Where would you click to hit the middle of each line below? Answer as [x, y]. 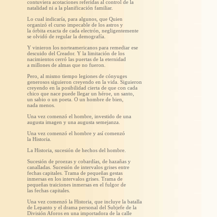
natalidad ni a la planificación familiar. [70, 8]
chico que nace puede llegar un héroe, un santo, [81, 93]
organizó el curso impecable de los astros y [75, 24]
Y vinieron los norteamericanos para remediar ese [83, 47]
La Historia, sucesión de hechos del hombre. [77, 150]
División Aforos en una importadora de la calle [79, 213]
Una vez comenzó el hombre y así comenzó [76, 133]
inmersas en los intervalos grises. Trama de [75, 178]
